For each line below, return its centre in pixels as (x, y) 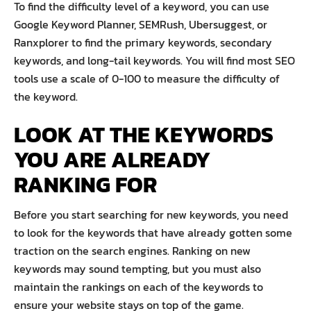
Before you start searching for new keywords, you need (151, 214)
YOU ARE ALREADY (112, 159)
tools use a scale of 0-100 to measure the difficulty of (147, 78)
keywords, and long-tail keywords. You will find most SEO (154, 60)
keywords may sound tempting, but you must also (137, 268)
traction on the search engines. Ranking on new (132, 250)
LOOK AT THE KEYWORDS (144, 134)
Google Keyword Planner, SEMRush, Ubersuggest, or (141, 24)
